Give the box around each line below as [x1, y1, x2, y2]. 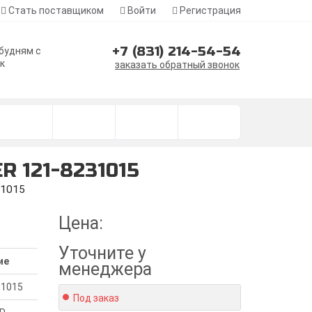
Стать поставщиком [6, 5, 104, 16]
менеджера [58, 259, 152, 279]
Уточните [58, 243, 134, 263]
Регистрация [178, 5, 241, 16]
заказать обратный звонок [115, 59, 240, 70]
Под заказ [72, 292, 119, 304]
